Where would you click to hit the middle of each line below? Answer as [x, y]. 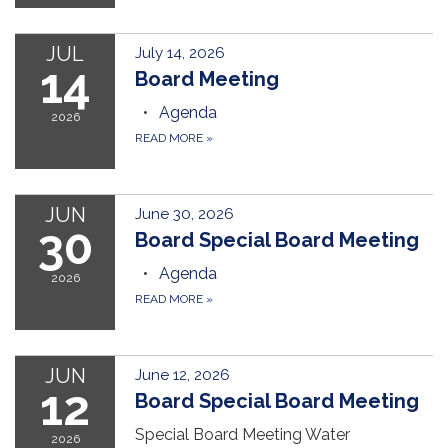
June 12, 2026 [182, 375]
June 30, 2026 [184, 214]
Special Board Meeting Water [242, 435]
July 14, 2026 [180, 53]
